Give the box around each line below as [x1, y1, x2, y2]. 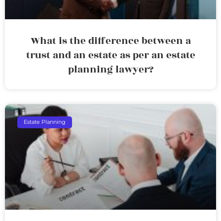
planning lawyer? [68, 62, 153, 77]
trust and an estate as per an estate [26, 47, 195, 63]
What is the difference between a [30, 33, 191, 48]
